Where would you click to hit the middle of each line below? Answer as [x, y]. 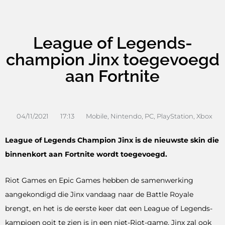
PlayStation [175, 116]
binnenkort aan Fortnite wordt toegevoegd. [86, 154]
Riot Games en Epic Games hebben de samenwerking [99, 180]
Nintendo [126, 116]
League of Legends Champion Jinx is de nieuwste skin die [112, 140]
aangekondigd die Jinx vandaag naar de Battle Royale [99, 194]
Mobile [97, 116]
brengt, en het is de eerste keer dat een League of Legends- [109, 208]
